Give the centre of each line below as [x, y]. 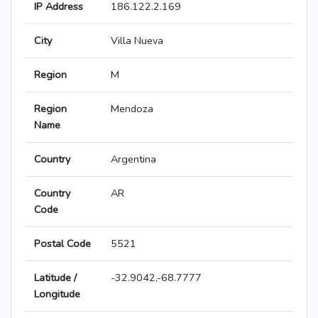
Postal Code [62, 244]
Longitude [57, 294]
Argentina [133, 159]
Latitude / [55, 278]
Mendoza [132, 109]
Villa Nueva [137, 41]
